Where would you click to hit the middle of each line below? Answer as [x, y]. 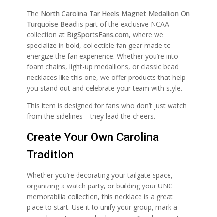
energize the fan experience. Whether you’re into [102, 56]
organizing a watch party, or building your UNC [100, 186]
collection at [47, 35]
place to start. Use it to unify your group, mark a [102, 207]
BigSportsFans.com [98, 35]
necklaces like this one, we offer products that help [106, 77]
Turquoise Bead [52, 24]
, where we [146, 35]
